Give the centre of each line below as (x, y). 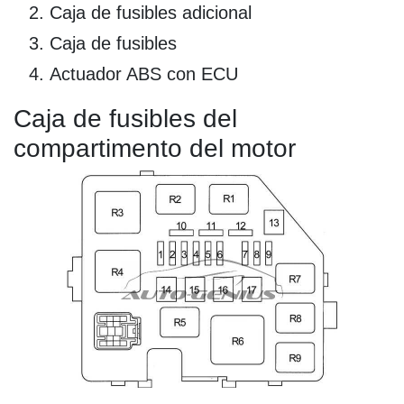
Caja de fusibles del (125, 119)
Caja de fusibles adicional (151, 13)
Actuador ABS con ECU (144, 74)
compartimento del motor (155, 149)
